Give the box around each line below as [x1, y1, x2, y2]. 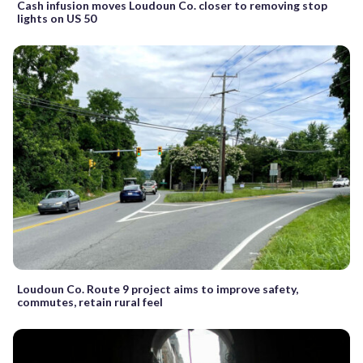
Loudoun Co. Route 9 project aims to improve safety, [17, 281, 298, 296]
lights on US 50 [17, 11, 96, 25]
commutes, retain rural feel [17, 294, 163, 309]
